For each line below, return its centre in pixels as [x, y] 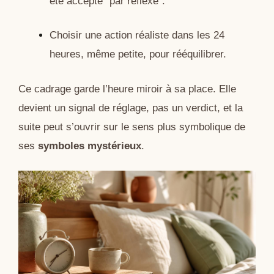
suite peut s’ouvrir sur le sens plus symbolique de [132, 127]
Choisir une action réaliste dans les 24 [137, 35]
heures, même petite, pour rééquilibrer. [138, 54]
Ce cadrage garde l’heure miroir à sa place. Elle [127, 89]
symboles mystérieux [90, 146]
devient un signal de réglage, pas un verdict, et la [131, 108]
